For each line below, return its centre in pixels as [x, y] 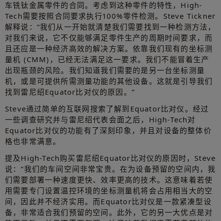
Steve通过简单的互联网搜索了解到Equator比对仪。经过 [107, 109]
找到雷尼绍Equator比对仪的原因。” [70, 92]
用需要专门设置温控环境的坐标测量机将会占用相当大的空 [109, 191]
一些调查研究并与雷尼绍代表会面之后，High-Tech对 [100, 120]
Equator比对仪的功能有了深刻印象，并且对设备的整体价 [108, 130]
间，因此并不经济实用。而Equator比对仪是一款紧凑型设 [108, 202]
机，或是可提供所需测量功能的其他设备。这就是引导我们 [109, 81]
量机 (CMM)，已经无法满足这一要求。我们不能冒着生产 [107, 59]
